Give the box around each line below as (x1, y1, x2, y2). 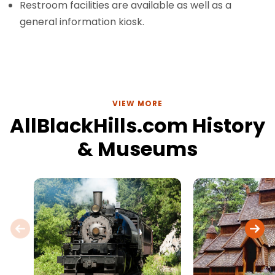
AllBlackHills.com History (10, 112, 265, 140)
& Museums (77, 135, 198, 163)
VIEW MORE (112, 98, 163, 109)
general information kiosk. (20, 14, 145, 29)
